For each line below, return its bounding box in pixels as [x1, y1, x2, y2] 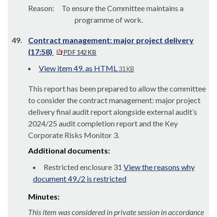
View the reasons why [124, 162, 195, 171]
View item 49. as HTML [39, 63, 117, 73]
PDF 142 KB [62, 48, 97, 56]
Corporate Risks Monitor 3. [28, 130, 119, 139]
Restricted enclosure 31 [44, 162, 124, 171]
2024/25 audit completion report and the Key [28, 119, 178, 128]
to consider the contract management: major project [28, 95, 201, 105]
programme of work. [75, 15, 143, 24]
